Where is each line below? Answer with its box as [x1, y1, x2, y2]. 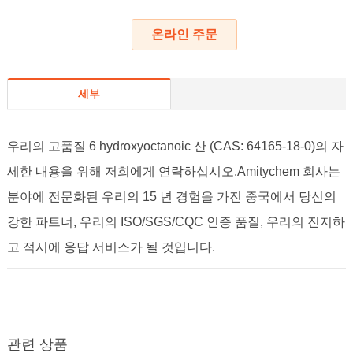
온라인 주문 [150, 28, 217, 42]
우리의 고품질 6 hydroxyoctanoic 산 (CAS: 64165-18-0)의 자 [6, 139, 344, 154]
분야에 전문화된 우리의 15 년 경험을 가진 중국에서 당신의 [6, 190, 336, 204]
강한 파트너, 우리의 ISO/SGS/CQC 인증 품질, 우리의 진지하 [6, 215, 345, 229]
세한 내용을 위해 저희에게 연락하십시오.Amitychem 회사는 [6, 165, 340, 179]
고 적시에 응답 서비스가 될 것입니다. [6, 240, 215, 255]
